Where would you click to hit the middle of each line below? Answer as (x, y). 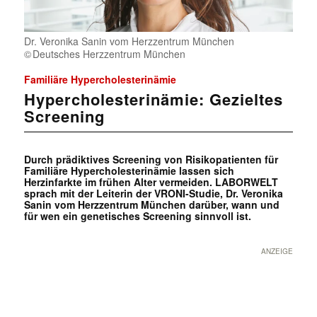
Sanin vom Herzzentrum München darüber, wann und (151, 205)
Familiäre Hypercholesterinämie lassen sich (129, 171)
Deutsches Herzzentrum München (109, 54)
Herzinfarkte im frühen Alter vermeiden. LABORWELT (151, 182)
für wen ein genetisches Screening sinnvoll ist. (137, 216)
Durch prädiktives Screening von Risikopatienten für (151, 160)
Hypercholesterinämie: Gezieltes (153, 99)
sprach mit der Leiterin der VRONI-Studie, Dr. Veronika (153, 194)
